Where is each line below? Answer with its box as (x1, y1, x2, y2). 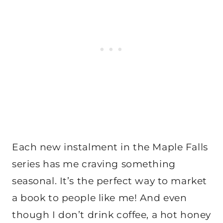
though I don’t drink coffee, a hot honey (12, 209, 211, 221)
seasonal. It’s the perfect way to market (12, 175, 207, 187)
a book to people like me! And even (12, 192, 187, 204)
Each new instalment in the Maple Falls (12, 141, 208, 153)
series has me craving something (12, 158, 176, 170)
